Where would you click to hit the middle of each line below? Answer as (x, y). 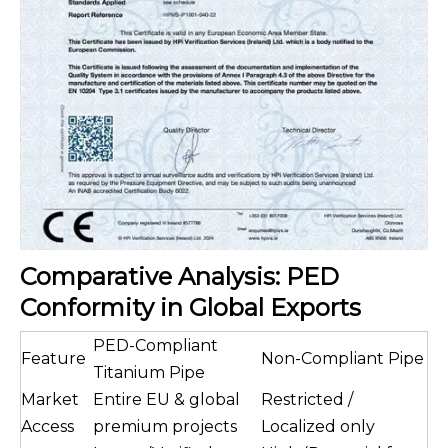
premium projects (165, 427)
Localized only (318, 427)
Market (50, 400)
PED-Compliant (155, 346)
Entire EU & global (166, 400)
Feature (53, 359)
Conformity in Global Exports (190, 308)
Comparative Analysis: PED (179, 277)
